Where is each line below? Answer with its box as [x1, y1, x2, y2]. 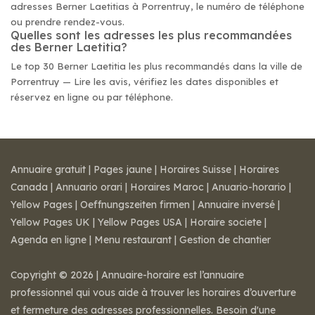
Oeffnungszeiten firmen [80, 198, 190, 211]
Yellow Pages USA [98, 216, 182, 229]
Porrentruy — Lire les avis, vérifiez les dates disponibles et [11, 76, 278, 87]
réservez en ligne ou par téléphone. [11, 91, 173, 103]
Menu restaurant [94, 233, 172, 246]
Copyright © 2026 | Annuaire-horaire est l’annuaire [11, 269, 244, 281]
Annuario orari [56, 181, 122, 193]
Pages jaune [94, 163, 152, 176]
